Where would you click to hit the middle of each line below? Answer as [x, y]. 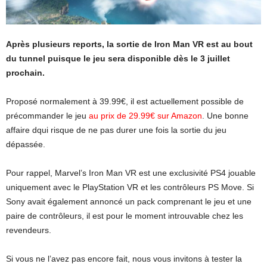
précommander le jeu [47, 115]
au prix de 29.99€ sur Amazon [145, 115]
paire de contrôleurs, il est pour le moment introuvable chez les [125, 215]
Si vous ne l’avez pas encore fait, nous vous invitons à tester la [124, 258]
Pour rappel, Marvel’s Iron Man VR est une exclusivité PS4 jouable [131, 173]
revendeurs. [29, 230]
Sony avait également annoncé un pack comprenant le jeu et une [129, 201]
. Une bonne [225, 115]
